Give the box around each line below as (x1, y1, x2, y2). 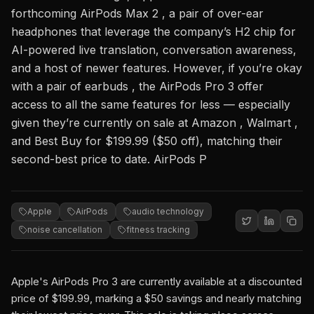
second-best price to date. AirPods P (11, 152, 207, 166)
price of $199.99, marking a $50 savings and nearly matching (11, 292, 301, 305)
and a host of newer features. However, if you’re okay (11, 61, 302, 75)
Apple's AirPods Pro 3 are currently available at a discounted (11, 275, 302, 288)
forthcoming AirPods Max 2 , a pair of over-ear (11, 6, 264, 20)
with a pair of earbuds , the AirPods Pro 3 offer (11, 79, 264, 93)
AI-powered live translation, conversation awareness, (11, 43, 296, 57)
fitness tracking (126, 224, 190, 235)
